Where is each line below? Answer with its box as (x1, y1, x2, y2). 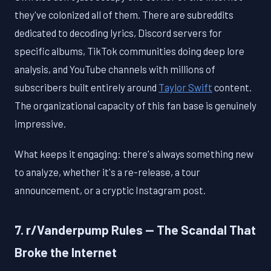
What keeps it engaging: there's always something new (15, 147, 253, 160)
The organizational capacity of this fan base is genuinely (15, 99, 256, 111)
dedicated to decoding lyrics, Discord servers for (15, 26, 222, 39)
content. (212, 80, 252, 93)
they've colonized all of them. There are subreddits (15, 8, 233, 21)
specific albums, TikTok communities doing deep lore (15, 44, 244, 57)
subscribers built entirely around (15, 80, 158, 93)
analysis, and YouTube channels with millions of (15, 62, 215, 75)
